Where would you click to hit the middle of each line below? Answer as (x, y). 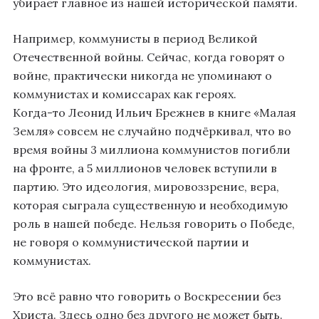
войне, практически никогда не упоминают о (142, 76)
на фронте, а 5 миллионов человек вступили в (145, 168)
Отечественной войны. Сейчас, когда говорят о (149, 57)
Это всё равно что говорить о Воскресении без (147, 297)
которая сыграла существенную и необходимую (150, 205)
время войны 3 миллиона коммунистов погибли (152, 150)
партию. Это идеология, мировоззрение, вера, (146, 187)
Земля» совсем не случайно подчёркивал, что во (152, 131)
